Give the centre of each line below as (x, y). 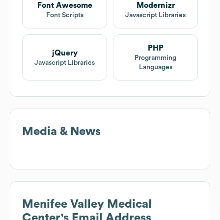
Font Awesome (65, 6)
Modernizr (155, 6)
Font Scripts (65, 15)
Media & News (61, 132)
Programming (155, 58)
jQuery (65, 53)
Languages (155, 68)
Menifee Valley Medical (87, 205)
